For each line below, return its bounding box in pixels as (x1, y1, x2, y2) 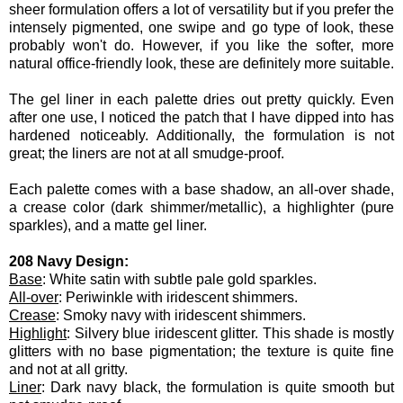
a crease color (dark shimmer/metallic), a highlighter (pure (9, 199, 394, 215)
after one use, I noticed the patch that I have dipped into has (9, 109, 394, 125)
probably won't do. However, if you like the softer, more (9, 37, 394, 53)
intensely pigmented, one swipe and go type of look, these (9, 19, 394, 35)
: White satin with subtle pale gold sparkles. (42, 271, 317, 287)
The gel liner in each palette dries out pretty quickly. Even (9, 91, 394, 107)
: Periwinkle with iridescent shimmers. (58, 289, 298, 305)
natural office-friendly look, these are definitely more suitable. (9, 55, 394, 71)
